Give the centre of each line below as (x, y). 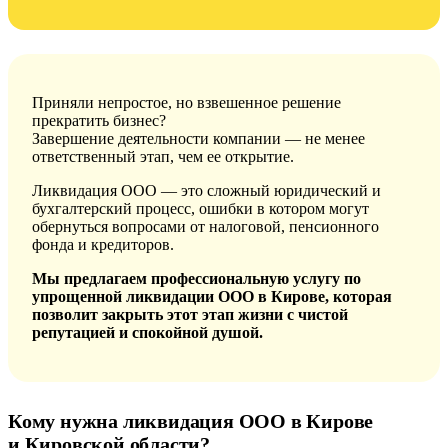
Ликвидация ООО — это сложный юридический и (206, 190)
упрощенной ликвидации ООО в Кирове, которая (212, 296)
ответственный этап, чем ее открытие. (163, 156)
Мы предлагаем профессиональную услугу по (196, 278)
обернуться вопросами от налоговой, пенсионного (205, 226)
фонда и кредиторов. (103, 244)
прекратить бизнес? (99, 120)
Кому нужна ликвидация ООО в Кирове (191, 420)
